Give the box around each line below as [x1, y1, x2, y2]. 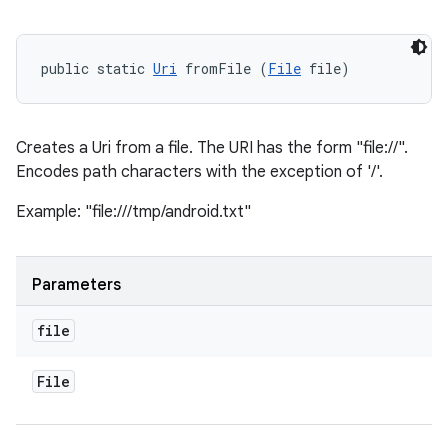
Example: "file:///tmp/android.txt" [16, 202, 251, 222]
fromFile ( [177, 59, 268, 78]
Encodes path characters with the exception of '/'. [16, 162, 383, 182]
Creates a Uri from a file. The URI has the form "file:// [16, 138, 398, 158]
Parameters [32, 275, 121, 295]
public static [41, 59, 153, 78]
